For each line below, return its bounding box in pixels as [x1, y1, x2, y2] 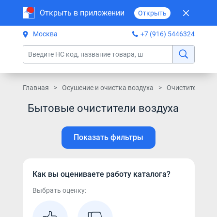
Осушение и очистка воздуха [62, 84, 154, 92]
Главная [22, 84, 49, 92]
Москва [32, 30, 58, 38]
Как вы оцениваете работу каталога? [32, 170, 170, 179]
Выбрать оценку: [32, 186, 86, 194]
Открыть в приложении [39, 8, 124, 17]
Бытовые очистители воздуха [27, 102, 179, 114]
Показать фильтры [74, 133, 143, 142]
